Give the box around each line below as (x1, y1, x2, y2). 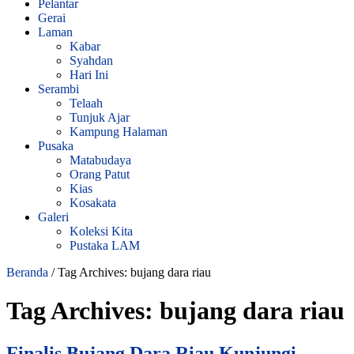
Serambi (38, 81, 79, 96)
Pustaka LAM (70, 238, 140, 252)
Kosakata (70, 195, 116, 209)
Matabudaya (70, 153, 131, 167)
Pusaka (38, 138, 73, 153)
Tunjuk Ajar (70, 110, 130, 124)
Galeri (38, 209, 69, 224)
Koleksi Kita (70, 224, 133, 238)
